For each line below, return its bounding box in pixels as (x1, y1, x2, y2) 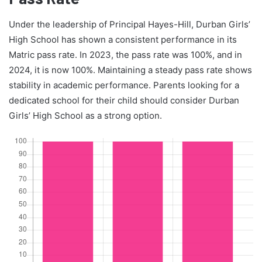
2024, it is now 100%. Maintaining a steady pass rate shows (9, 64, 252, 75)
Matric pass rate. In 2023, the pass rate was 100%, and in (9, 49, 242, 60)
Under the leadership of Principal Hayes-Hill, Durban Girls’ (9, 18, 250, 30)
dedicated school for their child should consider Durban (9, 94, 239, 106)
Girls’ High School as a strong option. (9, 109, 162, 121)
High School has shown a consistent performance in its (9, 33, 237, 45)
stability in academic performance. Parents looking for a (9, 79, 239, 91)
